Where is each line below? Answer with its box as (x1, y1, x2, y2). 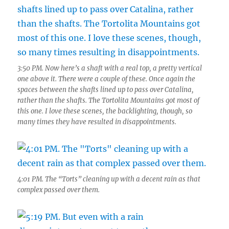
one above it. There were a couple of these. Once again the (17, 75, 196, 84)
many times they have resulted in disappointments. (17, 118, 177, 127)
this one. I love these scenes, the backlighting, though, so (17, 107, 193, 116)
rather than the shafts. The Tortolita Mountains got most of (17, 96, 200, 105)
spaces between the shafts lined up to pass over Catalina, (17, 85, 194, 95)
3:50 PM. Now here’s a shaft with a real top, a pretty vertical (17, 64, 202, 73)
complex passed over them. (17, 186, 100, 195)
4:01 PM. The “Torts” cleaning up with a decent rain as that (17, 175, 201, 184)
